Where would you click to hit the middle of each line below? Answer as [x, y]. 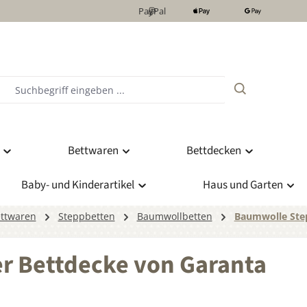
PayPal [152, 11]
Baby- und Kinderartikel [78, 185]
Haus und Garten [243, 185]
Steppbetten [86, 217]
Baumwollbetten [174, 217]
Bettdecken [214, 151]
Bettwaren [93, 151]
